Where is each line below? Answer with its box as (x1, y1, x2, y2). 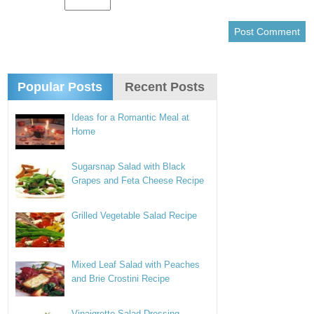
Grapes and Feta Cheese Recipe (71, 175, 205, 186)
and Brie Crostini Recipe (71, 273, 170, 284)
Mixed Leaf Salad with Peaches (71, 259, 200, 270)
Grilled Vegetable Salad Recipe (71, 210, 198, 221)
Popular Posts (18, 80, 103, 94)
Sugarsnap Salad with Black (71, 161, 186, 172)
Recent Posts (125, 80, 205, 94)
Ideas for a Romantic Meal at (71, 112, 190, 123)
